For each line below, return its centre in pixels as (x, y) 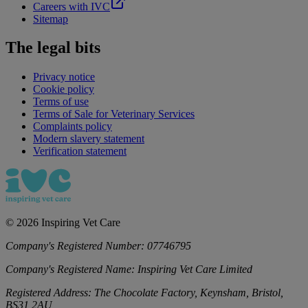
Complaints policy (73, 126)
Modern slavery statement (89, 139)
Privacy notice (64, 77)
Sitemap (51, 19)
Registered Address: (50, 293)
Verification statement (80, 151)
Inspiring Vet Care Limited (195, 269)
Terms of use (61, 102)
